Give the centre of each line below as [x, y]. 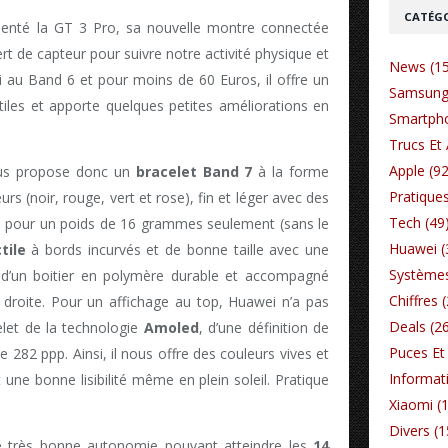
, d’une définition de [264, 328]
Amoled [171, 328]
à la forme [291, 172]
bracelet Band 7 [194, 172]
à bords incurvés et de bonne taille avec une [177, 250]
